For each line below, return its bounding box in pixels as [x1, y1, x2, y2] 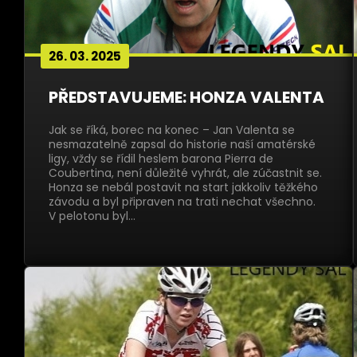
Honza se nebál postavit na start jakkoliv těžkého [49, 179, 318, 195]
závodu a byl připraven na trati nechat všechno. [49, 194, 316, 210]
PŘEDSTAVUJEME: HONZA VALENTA [49, 86, 324, 108]
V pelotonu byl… [49, 208, 135, 224]
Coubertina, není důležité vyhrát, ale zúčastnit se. [49, 165, 322, 181]
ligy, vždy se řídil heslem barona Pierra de [49, 151, 273, 167]
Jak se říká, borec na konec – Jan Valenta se [49, 122, 295, 138]
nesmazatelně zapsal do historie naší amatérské [49, 136, 316, 152]
